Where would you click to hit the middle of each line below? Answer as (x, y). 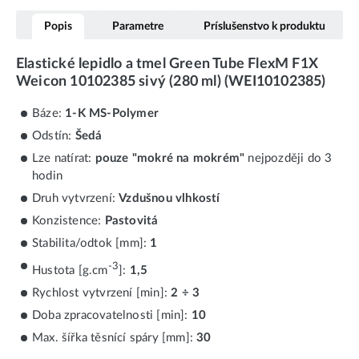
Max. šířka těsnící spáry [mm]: (115, 337)
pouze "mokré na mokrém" (170, 158)
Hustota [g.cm (70, 270)
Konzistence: (69, 220)
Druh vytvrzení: (76, 198)
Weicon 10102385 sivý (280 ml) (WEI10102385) (171, 82)
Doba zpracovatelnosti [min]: (112, 315)
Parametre (138, 26)
